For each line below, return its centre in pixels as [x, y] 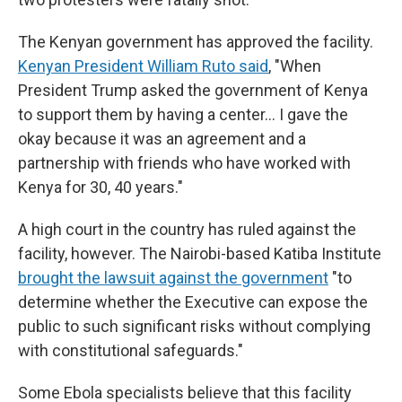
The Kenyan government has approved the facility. [196, 42]
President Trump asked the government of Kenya [193, 90]
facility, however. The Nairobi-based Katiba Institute [200, 253]
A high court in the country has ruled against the [187, 229]
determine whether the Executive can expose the [193, 302]
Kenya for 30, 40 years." [100, 187]
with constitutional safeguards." [131, 350]
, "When [295, 66]
